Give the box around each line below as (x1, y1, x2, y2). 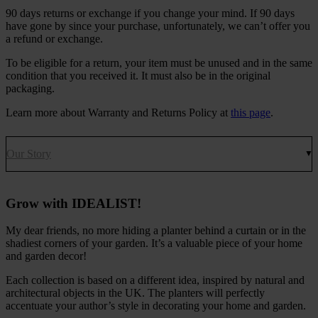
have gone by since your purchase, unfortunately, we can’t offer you (6, 19, 310, 32)
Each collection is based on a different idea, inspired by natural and (6, 274, 305, 287)
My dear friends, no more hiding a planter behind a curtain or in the (6, 224, 306, 237)
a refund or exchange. (6, 32, 103, 45)
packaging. (6, 82, 55, 94)
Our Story (6, 147, 51, 160)
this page (231, 106, 270, 119)
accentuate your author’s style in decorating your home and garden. (6, 300, 306, 312)
